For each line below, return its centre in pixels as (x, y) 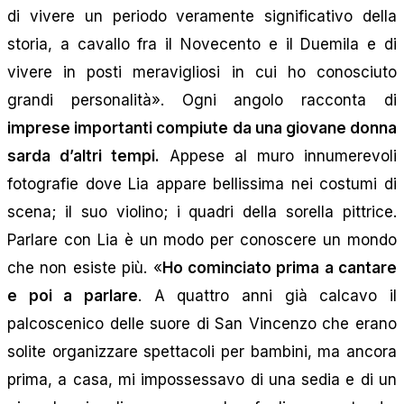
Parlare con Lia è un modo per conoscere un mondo (202, 239)
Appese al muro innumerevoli (278, 156)
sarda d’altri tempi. (83, 156)
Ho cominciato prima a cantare (279, 267)
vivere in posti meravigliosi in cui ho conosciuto (202, 72)
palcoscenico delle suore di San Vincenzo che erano (202, 323)
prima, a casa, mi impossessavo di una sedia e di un (202, 379)
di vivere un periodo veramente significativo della (202, 16)
